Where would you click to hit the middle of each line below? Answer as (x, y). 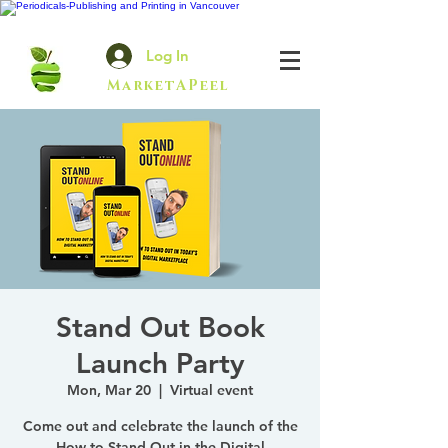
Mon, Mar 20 (109, 390)
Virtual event (211, 390)
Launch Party (160, 363)
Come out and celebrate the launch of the (160, 426)
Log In (167, 55)
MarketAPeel (171, 85)
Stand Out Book (160, 327)
